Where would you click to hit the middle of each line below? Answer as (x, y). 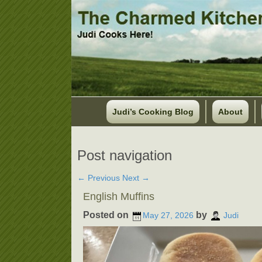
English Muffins (119, 196)
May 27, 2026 (168, 216)
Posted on (107, 215)
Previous (103, 178)
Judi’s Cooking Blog (153, 112)
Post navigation (125, 155)
